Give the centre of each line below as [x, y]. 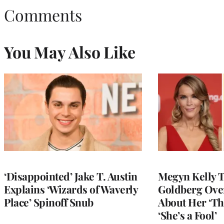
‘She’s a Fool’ [187, 215]
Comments [43, 15]
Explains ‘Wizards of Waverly [71, 189]
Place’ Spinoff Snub [49, 202]
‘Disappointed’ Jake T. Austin [71, 176]
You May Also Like [70, 52]
